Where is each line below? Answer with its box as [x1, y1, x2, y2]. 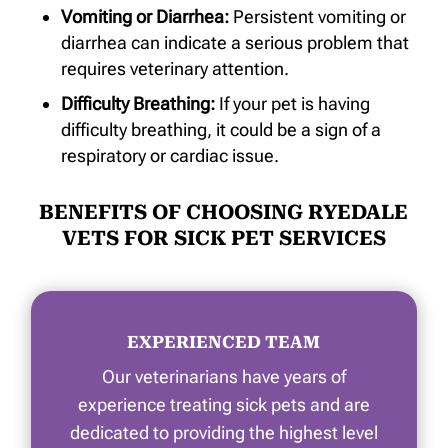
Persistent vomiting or [233, 5, 407, 27]
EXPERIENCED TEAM [127, 331, 321, 352]
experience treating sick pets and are [77, 393, 370, 415]
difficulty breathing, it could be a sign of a [61, 118, 382, 140]
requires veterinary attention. [61, 57, 290, 79]
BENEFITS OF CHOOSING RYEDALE [39, 199, 409, 224]
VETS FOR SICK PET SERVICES [61, 225, 386, 250]
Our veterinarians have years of [101, 365, 346, 387]
